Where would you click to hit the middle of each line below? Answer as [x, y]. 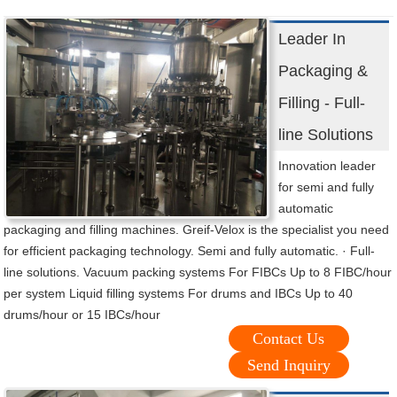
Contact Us [289, 339]
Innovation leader [327, 166]
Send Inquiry [288, 366]
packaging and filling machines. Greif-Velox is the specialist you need [197, 230]
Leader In [312, 39]
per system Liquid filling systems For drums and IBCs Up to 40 [179, 294]
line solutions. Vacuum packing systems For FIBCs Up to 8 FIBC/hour [198, 272]
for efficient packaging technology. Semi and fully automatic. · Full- [190, 251]
